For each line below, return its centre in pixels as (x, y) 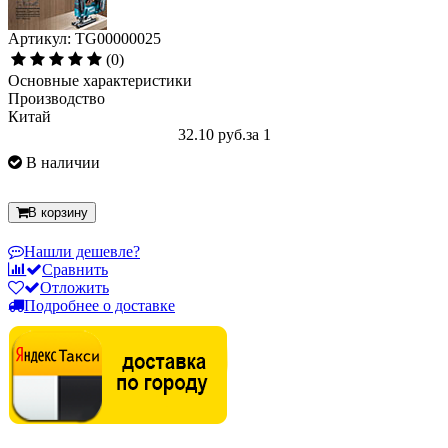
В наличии (63, 163)
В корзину (58, 213)
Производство (56, 99)
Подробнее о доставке (99, 306)
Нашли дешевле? (82, 252)
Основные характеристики (100, 81)
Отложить (74, 288)
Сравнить (75, 270)
